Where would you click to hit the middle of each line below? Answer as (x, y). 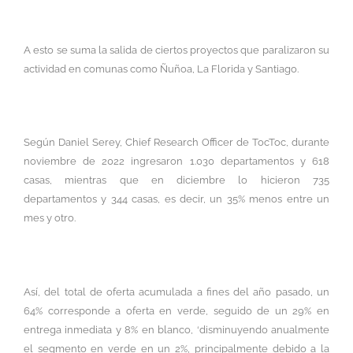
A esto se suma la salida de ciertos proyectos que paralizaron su (176, 50)
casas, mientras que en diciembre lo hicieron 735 (176, 180)
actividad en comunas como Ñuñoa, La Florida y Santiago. (161, 69)
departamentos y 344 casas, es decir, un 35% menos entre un (176, 199)
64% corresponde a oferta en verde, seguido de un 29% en (176, 310)
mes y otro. (50, 218)
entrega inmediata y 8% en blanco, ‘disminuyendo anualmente (176, 329)
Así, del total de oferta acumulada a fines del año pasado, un (176, 292)
